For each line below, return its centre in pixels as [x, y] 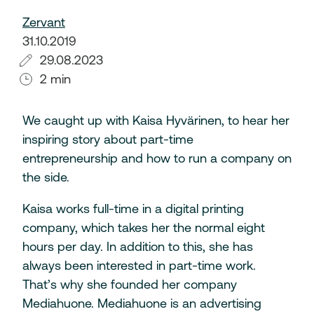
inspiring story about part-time [108, 139]
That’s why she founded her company [129, 285]
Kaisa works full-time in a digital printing [133, 209]
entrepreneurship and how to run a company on [157, 158]
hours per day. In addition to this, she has [137, 247]
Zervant [43, 22]
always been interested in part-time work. [139, 266]
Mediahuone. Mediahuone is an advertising [142, 303]
